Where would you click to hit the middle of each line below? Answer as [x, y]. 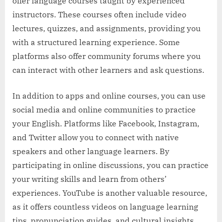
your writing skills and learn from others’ [89, 179]
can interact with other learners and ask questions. [108, 70]
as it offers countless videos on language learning [105, 207]
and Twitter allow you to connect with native [96, 138]
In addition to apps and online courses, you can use [109, 96]
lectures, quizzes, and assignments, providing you [107, 28]
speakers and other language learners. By [91, 151]
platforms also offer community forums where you [107, 56]
